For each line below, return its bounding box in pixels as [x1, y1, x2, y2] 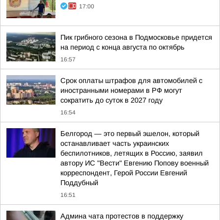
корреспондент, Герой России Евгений [60, 169, 187, 177]
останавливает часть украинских [60, 139, 169, 147]
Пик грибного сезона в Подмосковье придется [60, 33, 212, 41]
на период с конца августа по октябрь [60, 43, 185, 51]
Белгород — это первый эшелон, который [60, 130, 199, 137]
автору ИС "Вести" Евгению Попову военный [60, 159, 209, 167]
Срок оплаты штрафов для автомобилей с [60, 77, 202, 84]
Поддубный [60, 179, 98, 187]
